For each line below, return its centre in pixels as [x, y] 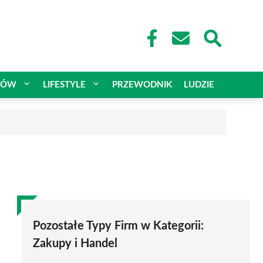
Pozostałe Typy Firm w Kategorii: [118, 226]
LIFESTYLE [64, 85]
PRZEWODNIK [142, 85]
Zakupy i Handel [75, 243]
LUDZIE [199, 85]
